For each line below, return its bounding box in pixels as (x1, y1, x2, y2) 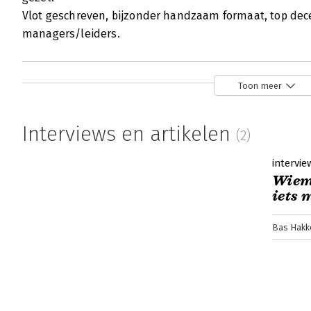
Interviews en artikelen (22, 121, 236, 147)
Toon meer (238, 80, 282, 91)
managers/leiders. (22, 27, 120, 41)
